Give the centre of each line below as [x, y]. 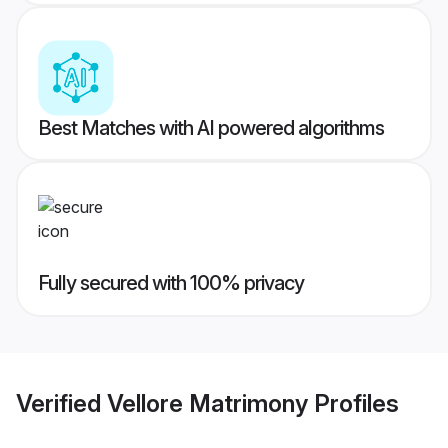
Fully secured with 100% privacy [171, 283]
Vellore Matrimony [207, 403]
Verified [61, 403]
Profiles [353, 403]
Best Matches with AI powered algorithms [211, 128]
